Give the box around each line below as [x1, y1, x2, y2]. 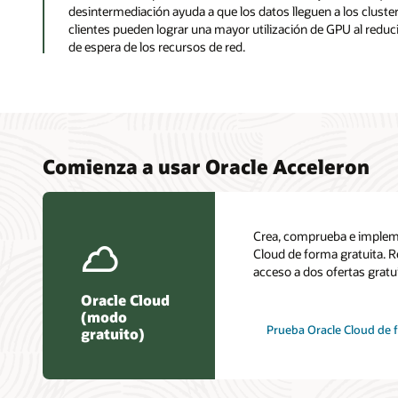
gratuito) [81, 323, 145, 343]
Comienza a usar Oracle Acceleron [43, 154, 370, 179]
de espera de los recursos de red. [68, 38, 245, 56]
